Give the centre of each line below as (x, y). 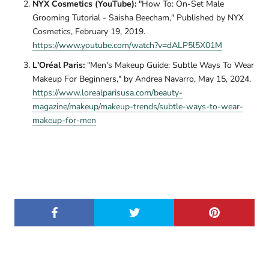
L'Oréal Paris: (59, 65)
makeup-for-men (64, 121)
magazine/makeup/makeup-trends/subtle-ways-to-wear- (138, 107)
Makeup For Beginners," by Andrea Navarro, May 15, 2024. (142, 79)
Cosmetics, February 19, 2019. (89, 32)
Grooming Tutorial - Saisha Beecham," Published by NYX (138, 18)
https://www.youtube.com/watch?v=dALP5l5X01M (127, 46)
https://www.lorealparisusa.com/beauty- (107, 93)
